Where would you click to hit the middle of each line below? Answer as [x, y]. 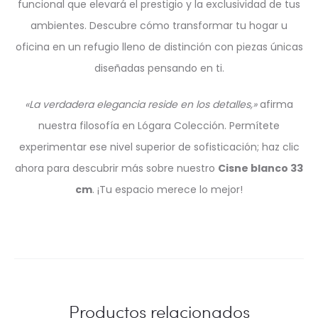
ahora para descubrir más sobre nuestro [116, 168]
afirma [275, 104]
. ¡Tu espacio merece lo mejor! [168, 190]
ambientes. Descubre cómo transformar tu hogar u [159, 26]
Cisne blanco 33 [261, 168]
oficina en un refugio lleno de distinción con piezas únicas [159, 47]
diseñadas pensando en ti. [159, 68]
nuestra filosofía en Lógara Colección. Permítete [159, 126]
